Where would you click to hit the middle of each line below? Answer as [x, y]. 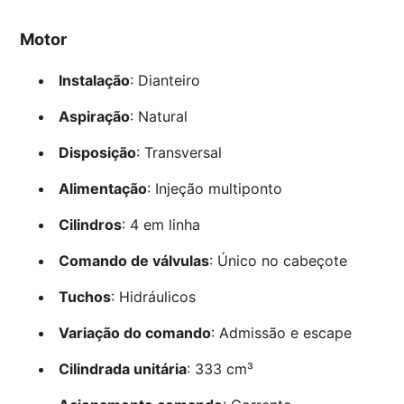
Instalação [94, 81]
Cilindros [90, 225]
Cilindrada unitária [122, 369]
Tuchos [84, 297]
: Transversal [179, 153]
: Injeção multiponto [214, 189]
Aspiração [94, 117]
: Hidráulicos [153, 297]
